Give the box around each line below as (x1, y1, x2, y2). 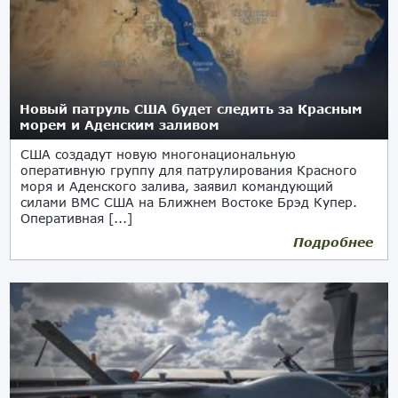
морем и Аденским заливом (20, 117, 220, 132)
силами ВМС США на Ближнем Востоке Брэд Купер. (20, 195, 367, 210)
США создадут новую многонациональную (20, 147, 297, 162)
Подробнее (292, 235, 373, 250)
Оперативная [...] (20, 211, 133, 226)
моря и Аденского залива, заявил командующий (20, 179, 334, 194)
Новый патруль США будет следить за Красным (20, 101, 363, 116)
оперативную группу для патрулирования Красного (20, 163, 358, 178)
